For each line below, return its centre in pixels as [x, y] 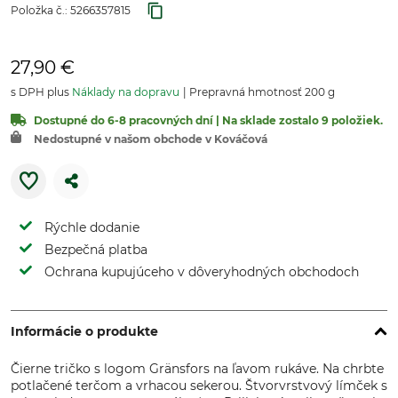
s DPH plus [41, 92]
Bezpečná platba [96, 250]
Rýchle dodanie [92, 227]
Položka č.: [40, 10]
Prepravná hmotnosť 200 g [261, 92]
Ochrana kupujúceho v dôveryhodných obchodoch [202, 272]
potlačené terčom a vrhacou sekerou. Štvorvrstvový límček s [199, 386]
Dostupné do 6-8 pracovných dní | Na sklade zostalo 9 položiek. [208, 120]
